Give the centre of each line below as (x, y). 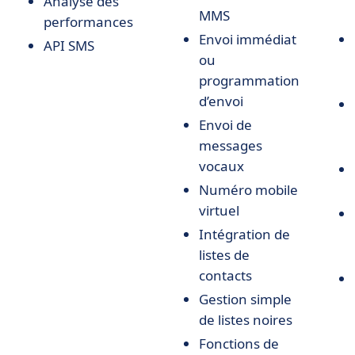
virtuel (219, 210)
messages (231, 145)
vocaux (221, 166)
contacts (225, 275)
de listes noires (246, 320)
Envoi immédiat (248, 39)
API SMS (69, 46)
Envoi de (225, 125)
